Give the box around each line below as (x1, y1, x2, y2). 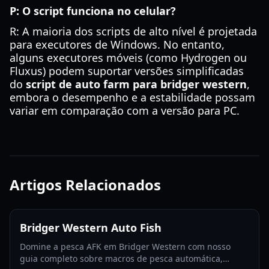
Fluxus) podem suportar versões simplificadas (10, 64, 244, 78)
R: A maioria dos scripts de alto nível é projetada (10, 24, 257, 38)
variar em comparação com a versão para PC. (10, 103, 240, 118)
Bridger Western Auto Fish (20, 220, 162, 235)
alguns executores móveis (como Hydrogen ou (10, 50, 247, 65)
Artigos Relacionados (10, 175, 161, 195)
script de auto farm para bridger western (26, 77, 247, 91)
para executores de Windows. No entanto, (10, 37, 225, 52)
